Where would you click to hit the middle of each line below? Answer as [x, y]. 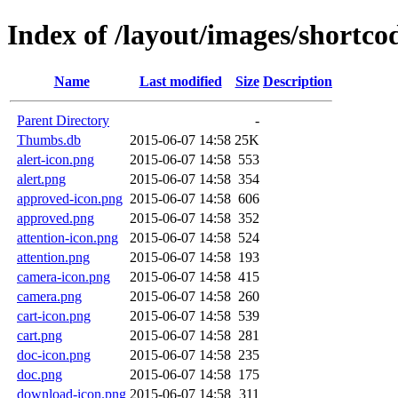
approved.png [56, 218]
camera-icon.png [64, 276]
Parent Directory [63, 120]
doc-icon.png [54, 354]
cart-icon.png [54, 315]
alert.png [41, 179]
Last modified [180, 81]
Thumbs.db [49, 139]
